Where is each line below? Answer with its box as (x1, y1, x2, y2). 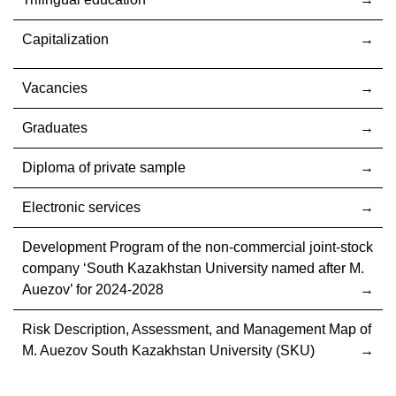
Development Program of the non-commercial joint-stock (22, 240, 373, 255)
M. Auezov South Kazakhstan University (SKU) (22, 343, 315, 359)
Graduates (22, 120, 88, 136)
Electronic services (22, 200, 141, 216)
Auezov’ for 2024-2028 (22, 282, 164, 298)
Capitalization (22, 32, 109, 48)
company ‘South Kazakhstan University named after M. (22, 261, 364, 277)
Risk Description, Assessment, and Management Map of (22, 322, 371, 338)
